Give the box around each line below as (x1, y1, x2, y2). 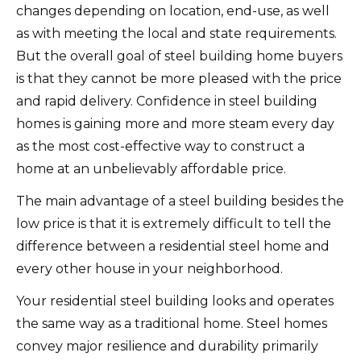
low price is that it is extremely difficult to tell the (16, 215, 331, 231)
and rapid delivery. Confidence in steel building (16, 93, 317, 109)
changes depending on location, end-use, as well (16, 2, 330, 19)
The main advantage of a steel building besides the (16, 193, 344, 209)
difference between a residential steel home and (16, 238, 330, 254)
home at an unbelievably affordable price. (16, 160, 286, 176)
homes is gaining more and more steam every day (16, 115, 334, 131)
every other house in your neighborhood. (16, 260, 283, 276)
